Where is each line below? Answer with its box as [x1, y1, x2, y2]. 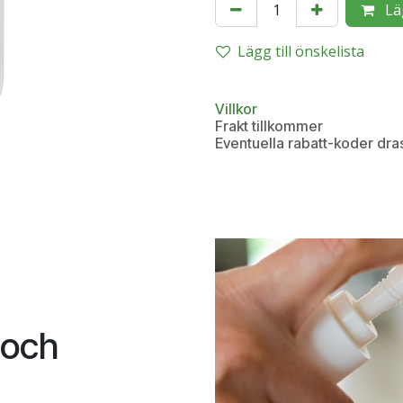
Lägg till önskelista [237, 41, 364, 61]
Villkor [215, 100, 257, 118]
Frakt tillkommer [215, 117, 323, 135]
